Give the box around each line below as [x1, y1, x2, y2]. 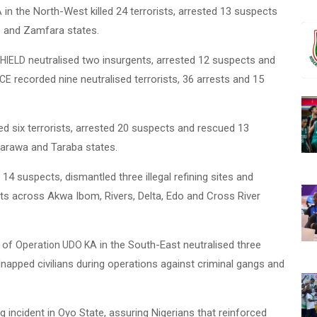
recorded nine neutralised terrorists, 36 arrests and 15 [11, 73, 264, 86]
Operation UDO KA [16, 239, 97, 250]
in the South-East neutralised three [97, 238, 261, 251]
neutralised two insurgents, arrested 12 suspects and [25, 54, 275, 67]
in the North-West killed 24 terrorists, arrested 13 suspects [2, 5, 277, 18]
